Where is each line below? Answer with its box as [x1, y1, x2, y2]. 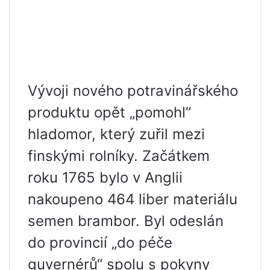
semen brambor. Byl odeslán [28, 212, 224, 230]
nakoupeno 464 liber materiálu [28, 190, 237, 208]
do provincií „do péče [28, 234, 172, 251]
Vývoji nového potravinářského [28, 82, 238, 99]
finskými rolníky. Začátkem [28, 147, 210, 165]
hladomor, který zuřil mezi [28, 125, 205, 143]
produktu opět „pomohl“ [28, 104, 191, 121]
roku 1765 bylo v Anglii [28, 169, 183, 186]
